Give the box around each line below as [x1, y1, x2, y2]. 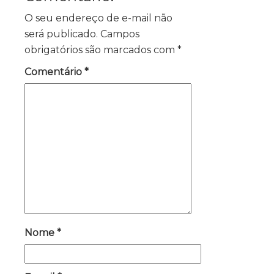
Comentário [24, 66, 84, 78]
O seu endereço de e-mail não [24, 12, 172, 24]
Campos [100, 28, 139, 40]
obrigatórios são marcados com [24, 44, 177, 56]
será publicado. [24, 28, 98, 40]
